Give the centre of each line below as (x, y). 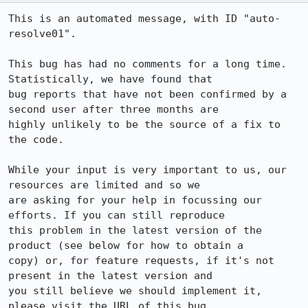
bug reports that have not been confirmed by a (147, 94)
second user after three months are (113, 109)
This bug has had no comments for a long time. (147, 64)
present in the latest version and (110, 276)
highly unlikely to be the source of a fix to (144, 124)
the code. (36, 140)
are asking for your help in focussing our (135, 200)
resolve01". (42, 34)
